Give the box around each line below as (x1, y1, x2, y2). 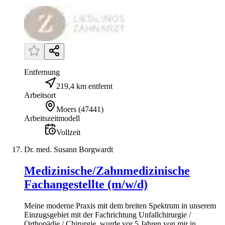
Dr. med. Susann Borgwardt (24, 145, 113, 154)
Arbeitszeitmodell (24, 114, 80, 123)
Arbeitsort (24, 90, 56, 99)
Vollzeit (56, 128, 80, 137)
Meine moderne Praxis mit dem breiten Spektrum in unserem (24, 201, 216, 210)
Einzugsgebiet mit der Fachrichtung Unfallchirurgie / (24, 210, 191, 219)
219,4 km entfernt (56, 81, 113, 90)
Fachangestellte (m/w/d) (24, 177, 148, 191)
